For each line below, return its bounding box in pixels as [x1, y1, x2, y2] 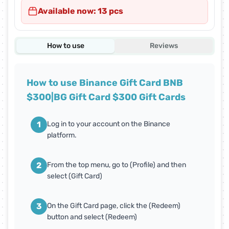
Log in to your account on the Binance [47, 120, 170, 129]
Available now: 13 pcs [38, 6, 123, 16]
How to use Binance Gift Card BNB [27, 77, 183, 89]
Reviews [149, 41, 178, 51]
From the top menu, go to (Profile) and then [47, 161, 186, 170]
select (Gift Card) [47, 172, 102, 181]
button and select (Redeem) [47, 213, 137, 222]
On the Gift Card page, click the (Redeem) [47, 201, 180, 211]
